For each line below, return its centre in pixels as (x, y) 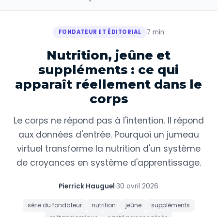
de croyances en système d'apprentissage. (108, 163)
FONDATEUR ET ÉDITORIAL (100, 32)
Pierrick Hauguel (87, 186)
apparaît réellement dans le (108, 84)
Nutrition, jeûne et (108, 55)
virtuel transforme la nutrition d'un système (108, 149)
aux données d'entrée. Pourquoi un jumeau (108, 135)
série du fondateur (54, 205)
